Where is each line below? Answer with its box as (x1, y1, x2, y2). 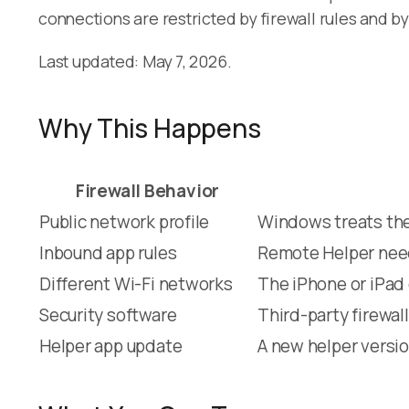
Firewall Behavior (75, 178, 220, 203)
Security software (39, 302, 177, 327)
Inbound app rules (39, 240, 177, 265)
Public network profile (39, 209, 210, 234)
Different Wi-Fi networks (39, 271, 233, 296)
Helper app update (39, 333, 183, 358)
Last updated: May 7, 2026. (38, 49, 232, 72)
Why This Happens (38, 110, 261, 145)
